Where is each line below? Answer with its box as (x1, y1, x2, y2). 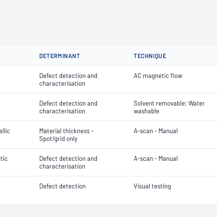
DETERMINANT (39, 52, 80, 59)
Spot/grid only (39, 135, 77, 142)
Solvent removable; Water (134, 99, 205, 107)
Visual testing (134, 182, 171, 190)
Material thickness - (39, 127, 93, 135)
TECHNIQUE (134, 52, 167, 59)
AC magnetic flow (134, 72, 182, 79)
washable (134, 107, 159, 115)
